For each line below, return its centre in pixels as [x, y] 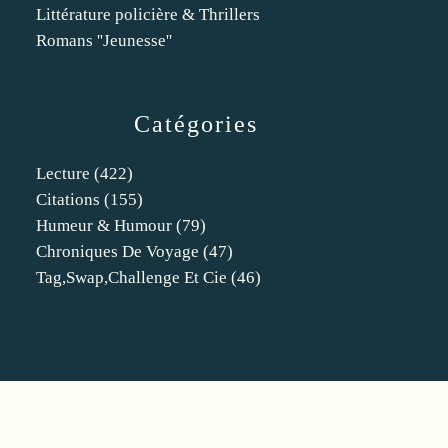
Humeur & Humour [104, 225]
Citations [68, 199]
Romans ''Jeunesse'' [104, 40]
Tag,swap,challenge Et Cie [131, 277]
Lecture [63, 173]
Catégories [196, 124]
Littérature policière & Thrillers [148, 14]
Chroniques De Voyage [117, 251]
